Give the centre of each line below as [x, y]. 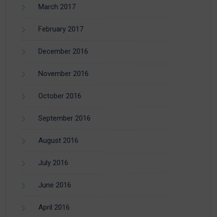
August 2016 [58, 140]
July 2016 [53, 163]
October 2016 [60, 96]
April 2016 [54, 207]
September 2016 [64, 118]
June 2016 [55, 185]
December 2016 [63, 51]
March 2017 [57, 7]
